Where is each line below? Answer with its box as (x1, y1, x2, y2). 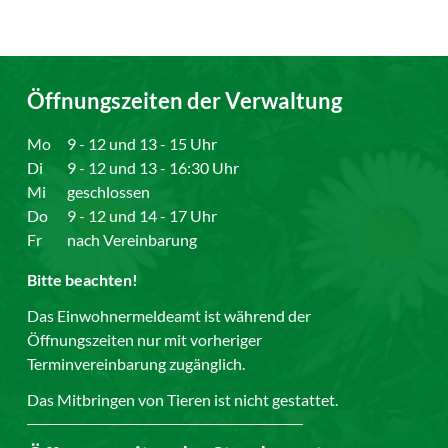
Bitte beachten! (27, 269, 139, 289)
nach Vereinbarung (67, 229, 198, 249)
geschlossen (67, 181, 151, 201)
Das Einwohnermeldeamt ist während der (27, 305, 312, 325)
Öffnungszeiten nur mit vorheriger (27, 329, 263, 349)
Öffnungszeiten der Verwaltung (27, 86, 343, 114)
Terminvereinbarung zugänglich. (27, 353, 249, 373)
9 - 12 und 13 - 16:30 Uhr (67, 157, 240, 177)
